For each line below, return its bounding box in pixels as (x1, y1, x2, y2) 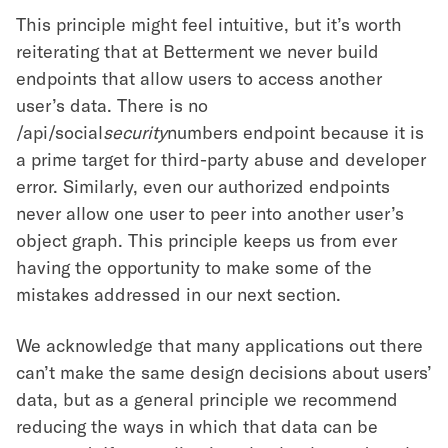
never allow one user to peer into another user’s (16, 202, 404, 224)
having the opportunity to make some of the (16, 256, 372, 278)
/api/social (16, 121, 103, 143)
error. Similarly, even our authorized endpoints (16, 175, 390, 197)
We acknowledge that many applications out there (16, 334, 423, 356)
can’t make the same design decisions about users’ (16, 361, 432, 383)
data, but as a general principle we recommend (16, 388, 398, 410)
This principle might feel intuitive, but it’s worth (16, 13, 402, 35)
